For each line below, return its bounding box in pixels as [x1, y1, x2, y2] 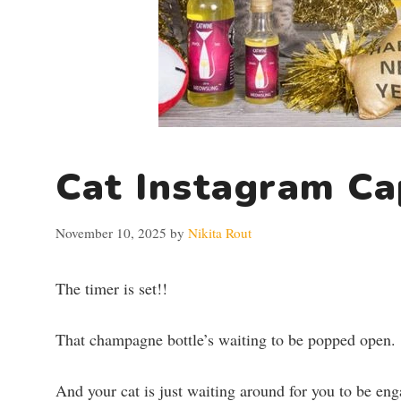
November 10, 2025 [55, 223, 166, 242]
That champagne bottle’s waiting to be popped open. [55, 328, 396, 350]
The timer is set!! [55, 277, 167, 299]
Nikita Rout [188, 223, 252, 242]
